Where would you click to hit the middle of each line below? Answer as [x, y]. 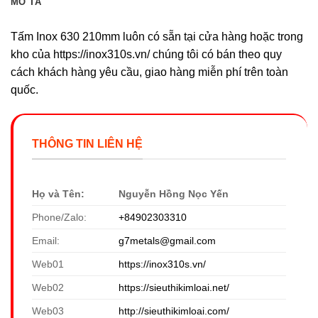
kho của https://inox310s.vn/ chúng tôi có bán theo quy [146, 55]
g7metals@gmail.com [168, 240]
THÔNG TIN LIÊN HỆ [87, 144]
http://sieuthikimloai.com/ [174, 311]
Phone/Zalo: [59, 217]
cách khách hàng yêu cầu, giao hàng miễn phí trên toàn [149, 72]
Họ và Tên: [58, 193]
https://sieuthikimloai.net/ [174, 287]
